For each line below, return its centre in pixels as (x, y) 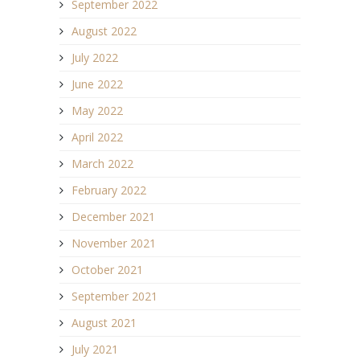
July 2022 (95, 57)
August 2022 (104, 31)
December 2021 (113, 216)
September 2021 (115, 296)
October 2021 (107, 269)
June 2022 (97, 84)
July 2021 (95, 349)
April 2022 (97, 137)
